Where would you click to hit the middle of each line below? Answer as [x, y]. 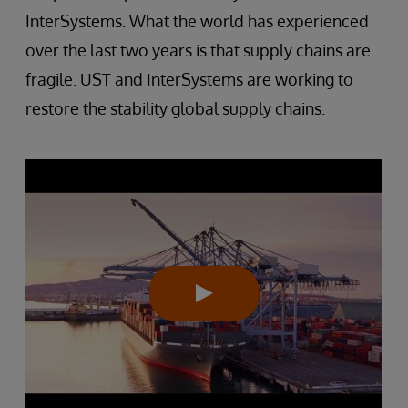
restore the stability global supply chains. [175, 108]
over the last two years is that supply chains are [198, 50]
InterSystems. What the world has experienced [197, 21]
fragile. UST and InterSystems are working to [189, 79]
